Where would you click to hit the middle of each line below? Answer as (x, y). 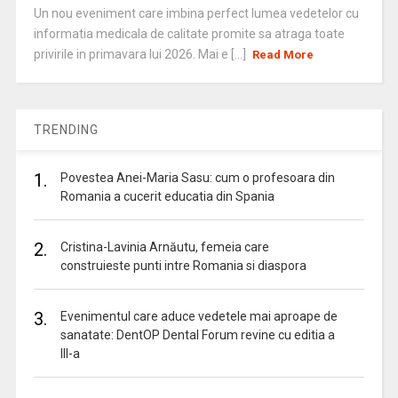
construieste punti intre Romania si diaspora (183, 266)
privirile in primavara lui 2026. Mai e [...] (141, 54)
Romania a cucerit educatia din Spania (167, 196)
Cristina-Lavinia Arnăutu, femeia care (164, 247)
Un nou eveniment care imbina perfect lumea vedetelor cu (196, 13)
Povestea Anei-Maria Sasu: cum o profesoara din (197, 178)
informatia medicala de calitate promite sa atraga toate (189, 34)
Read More (283, 55)
